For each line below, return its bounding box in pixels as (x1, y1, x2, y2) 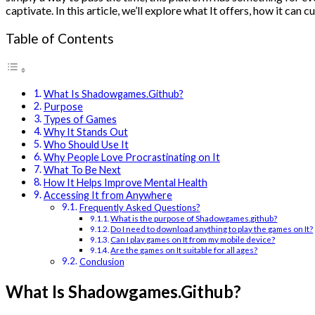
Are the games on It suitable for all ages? (110, 245, 258, 255)
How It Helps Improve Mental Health (43, 176, 207, 189)
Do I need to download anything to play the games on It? (110, 224, 314, 234)
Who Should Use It (43, 139, 129, 151)
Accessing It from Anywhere (43, 189, 172, 202)
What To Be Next (43, 164, 121, 176)
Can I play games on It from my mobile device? (110, 234, 276, 245)
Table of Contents (6, 30, 114, 46)
